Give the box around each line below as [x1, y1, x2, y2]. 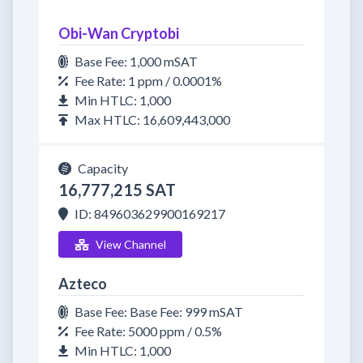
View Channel [95, 237, 166, 251]
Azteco [58, 275, 107, 293]
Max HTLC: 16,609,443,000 [75, 112, 230, 127]
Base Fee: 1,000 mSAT [75, 53, 198, 69]
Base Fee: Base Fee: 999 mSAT [75, 304, 243, 319]
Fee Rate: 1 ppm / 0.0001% [75, 73, 222, 88]
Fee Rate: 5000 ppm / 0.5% [75, 323, 222, 339]
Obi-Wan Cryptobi [58, 24, 179, 42]
